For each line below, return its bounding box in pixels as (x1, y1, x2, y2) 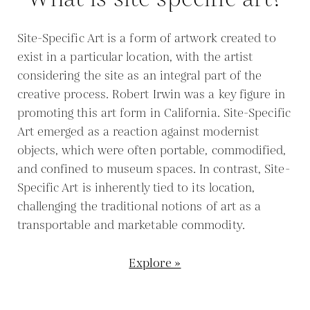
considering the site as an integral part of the (17, 68, 262, 84)
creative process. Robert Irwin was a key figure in (17, 86, 285, 103)
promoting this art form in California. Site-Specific (17, 105, 291, 122)
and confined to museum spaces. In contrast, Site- (17, 161, 290, 178)
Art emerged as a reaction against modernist (17, 124, 259, 140)
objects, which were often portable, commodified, (17, 143, 286, 159)
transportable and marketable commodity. (17, 217, 245, 234)
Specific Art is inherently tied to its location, (17, 180, 255, 197)
